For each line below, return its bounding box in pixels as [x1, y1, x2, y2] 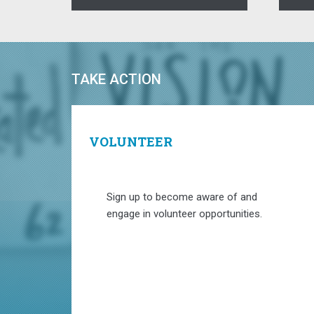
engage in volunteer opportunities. [107, 207, 262, 221]
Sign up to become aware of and [107, 191, 257, 204]
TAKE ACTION [71, 71, 161, 88]
